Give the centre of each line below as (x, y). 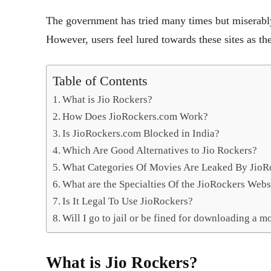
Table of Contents (100, 81)
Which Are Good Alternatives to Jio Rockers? (160, 150)
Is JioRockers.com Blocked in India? (142, 133)
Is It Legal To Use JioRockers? (128, 201)
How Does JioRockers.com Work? (137, 116)
